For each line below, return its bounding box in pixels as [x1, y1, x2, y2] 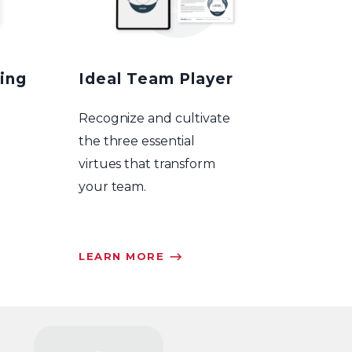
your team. [79, 178, 147, 194]
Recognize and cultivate [79, 110, 230, 126]
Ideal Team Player [79, 70, 233, 88]
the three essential [79, 133, 196, 148]
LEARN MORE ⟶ [79, 249, 183, 262]
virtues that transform [79, 156, 215, 171]
